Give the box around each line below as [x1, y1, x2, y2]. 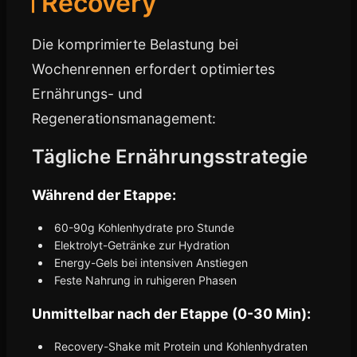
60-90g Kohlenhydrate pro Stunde [54, 221, 234, 234]
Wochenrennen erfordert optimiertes [32, 61, 275, 77]
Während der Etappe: [32, 186, 176, 203]
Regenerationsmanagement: [32, 110, 216, 127]
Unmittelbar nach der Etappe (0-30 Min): [32, 305, 311, 322]
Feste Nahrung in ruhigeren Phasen [54, 273, 237, 287]
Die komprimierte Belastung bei [32, 36, 238, 53]
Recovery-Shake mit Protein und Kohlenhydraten [54, 339, 308, 353]
